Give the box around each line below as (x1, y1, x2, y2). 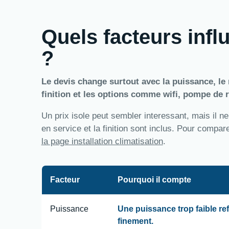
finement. (117, 216, 153, 225)
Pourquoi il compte (117, 175, 191, 184)
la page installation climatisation (41, 136, 163, 146)
